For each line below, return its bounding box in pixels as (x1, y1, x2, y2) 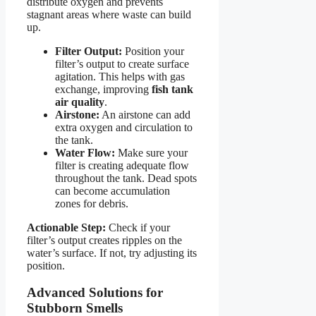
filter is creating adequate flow (55, 159, 189, 171)
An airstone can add (99, 108, 190, 121)
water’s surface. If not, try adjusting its (27, 246, 197, 259)
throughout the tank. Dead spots (55, 171, 197, 184)
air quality (55, 95, 104, 108)
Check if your (106, 221, 170, 233)
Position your (122, 44, 184, 57)
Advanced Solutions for (27, 285, 163, 300)
